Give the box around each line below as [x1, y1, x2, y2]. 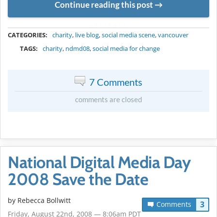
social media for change [93, 44, 160, 53]
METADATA [89, 23, 128, 29]
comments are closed [75, 95, 142, 104]
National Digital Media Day [8, 152, 190, 173]
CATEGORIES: [8, 31, 47, 40]
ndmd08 [65, 44, 90, 53]
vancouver [158, 31, 188, 40]
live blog [75, 31, 99, 40]
